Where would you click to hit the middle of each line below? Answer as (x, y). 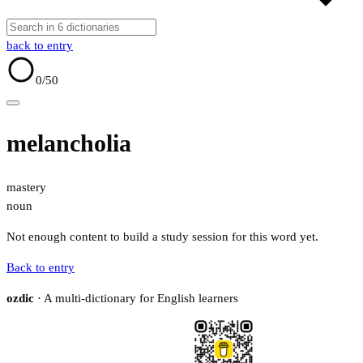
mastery (26, 188)
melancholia (69, 143)
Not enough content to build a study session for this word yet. (162, 237)
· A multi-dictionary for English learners (136, 299)
